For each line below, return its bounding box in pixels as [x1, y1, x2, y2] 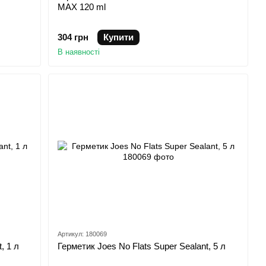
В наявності [58, 47, 100, 57]
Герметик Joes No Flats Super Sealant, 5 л [58, 240, 226, 251]
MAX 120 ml [58, 2, 106, 12]
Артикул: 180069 [58, 230, 107, 237]
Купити [103, 32, 134, 43]
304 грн [58, 32, 89, 43]
